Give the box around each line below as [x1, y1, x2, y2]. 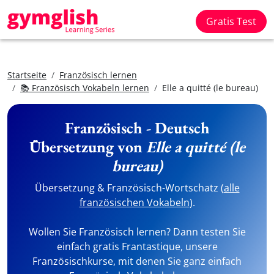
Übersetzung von [29, 136, 146, 157]
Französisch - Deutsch [64, 117, 210, 138]
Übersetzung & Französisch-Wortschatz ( [34, 181, 224, 194]
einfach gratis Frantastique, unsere [56, 240, 218, 253]
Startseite [7, 69, 46, 81]
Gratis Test [206, 15, 256, 28]
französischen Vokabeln [79, 196, 190, 209]
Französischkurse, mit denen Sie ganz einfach [32, 254, 242, 268]
